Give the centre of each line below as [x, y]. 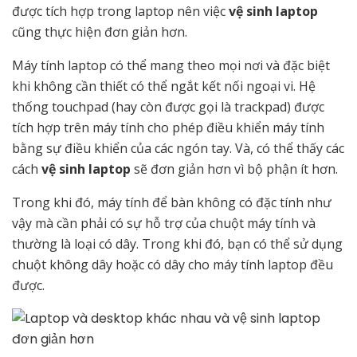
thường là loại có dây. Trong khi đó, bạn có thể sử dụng [177, 243]
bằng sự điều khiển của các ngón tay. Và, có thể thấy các [178, 148]
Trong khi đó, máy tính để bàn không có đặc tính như [172, 202]
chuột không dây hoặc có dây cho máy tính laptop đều [173, 264]
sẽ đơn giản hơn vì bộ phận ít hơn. [236, 169]
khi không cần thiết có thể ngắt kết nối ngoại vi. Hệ [164, 86]
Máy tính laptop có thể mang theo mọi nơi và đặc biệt [171, 65]
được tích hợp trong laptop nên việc [120, 11]
